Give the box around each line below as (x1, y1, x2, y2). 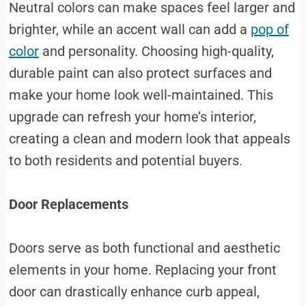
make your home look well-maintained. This (8, 87, 273, 104)
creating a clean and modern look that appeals (8, 130, 290, 148)
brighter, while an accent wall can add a (8, 21, 251, 38)
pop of (250, 21, 289, 38)
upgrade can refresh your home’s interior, (8, 109, 256, 126)
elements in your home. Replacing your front (8, 262, 277, 279)
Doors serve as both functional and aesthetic (8, 240, 280, 257)
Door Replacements (8, 196, 128, 213)
